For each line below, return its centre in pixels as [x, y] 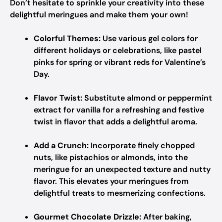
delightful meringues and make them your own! [99, 15]
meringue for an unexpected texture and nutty [122, 169]
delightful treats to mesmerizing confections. [120, 193]
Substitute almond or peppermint [147, 98]
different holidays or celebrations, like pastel [118, 50]
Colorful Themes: [67, 38]
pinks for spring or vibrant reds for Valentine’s [120, 62]
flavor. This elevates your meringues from [111, 181]
